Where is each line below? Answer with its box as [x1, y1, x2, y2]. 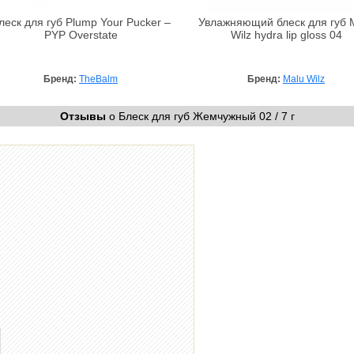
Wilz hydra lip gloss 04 [230, 28, 342, 41]
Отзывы [59, 109, 106, 122]
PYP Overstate [43, 28, 118, 41]
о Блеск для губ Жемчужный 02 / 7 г [105, 109, 295, 122]
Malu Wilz [283, 73, 325, 85]
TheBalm [79, 73, 118, 85]
